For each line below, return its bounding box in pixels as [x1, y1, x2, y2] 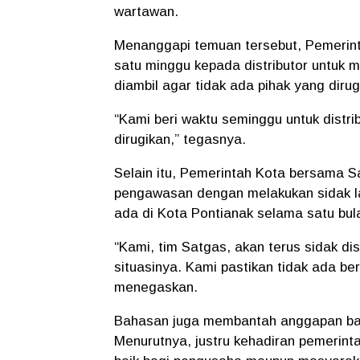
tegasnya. [179, 131, 246, 147]
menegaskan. [114, 279, 198, 295]
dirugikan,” [114, 131, 179, 147]
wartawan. [114, 3, 178, 19]
